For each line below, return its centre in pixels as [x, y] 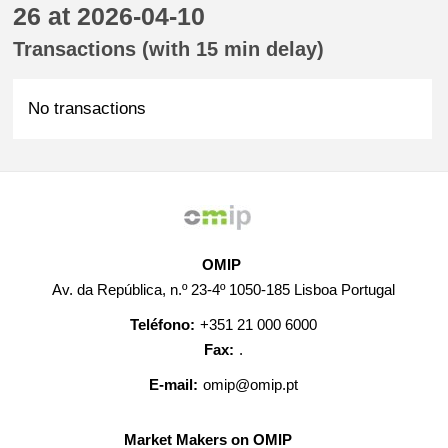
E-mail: [174, 384]
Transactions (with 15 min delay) [169, 49]
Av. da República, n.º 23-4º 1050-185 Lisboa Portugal [224, 289]
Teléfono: [163, 324]
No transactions [87, 108]
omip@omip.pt [251, 384]
